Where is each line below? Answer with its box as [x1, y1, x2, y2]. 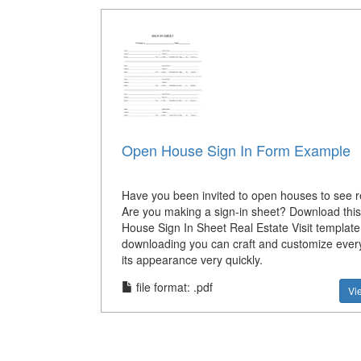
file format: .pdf [132, 279, 213, 296]
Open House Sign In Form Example [121, 139, 351, 161]
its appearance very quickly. [121, 251, 263, 268]
